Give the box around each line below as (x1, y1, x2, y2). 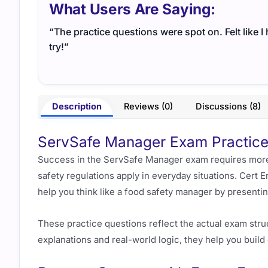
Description (51, 101, 102, 112)
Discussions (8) (195, 101, 261, 112)
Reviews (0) (124, 101, 173, 112)
